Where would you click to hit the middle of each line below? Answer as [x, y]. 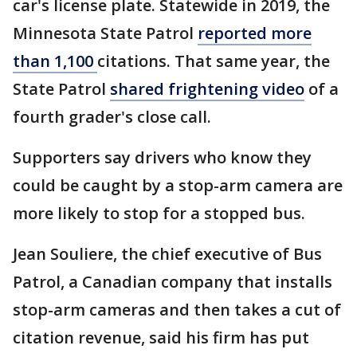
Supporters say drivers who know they [162, 158]
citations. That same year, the [214, 61]
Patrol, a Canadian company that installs [173, 282]
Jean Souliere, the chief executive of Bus [167, 254]
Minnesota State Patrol [105, 33]
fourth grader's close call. [114, 117]
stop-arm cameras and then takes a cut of [177, 310]
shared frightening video [207, 89]
